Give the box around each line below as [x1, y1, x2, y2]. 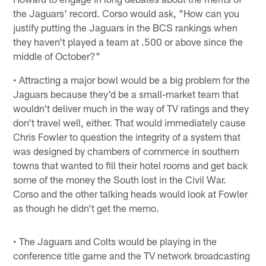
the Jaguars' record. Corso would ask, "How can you [13, 7, 240, 19]
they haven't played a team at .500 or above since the [13, 35, 243, 47]
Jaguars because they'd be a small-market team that [13, 87, 239, 100]
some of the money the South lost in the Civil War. [13, 173, 227, 185]
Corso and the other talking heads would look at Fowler [13, 187, 248, 199]
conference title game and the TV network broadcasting [13, 249, 251, 261]
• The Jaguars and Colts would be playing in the [13, 235, 217, 247]
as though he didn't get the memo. [13, 201, 160, 214]
